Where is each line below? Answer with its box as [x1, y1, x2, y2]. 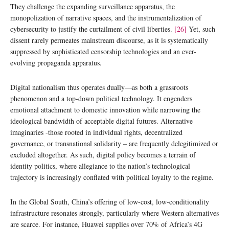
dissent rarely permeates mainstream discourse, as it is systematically [10, 35, 208, 45]
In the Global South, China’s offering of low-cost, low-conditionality [10, 196, 209, 207]
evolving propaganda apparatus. [10, 57, 102, 67]
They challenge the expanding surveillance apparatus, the [10, 1, 175, 11]
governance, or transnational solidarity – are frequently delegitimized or [10, 138, 218, 148]
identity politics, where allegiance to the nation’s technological [10, 161, 190, 171]
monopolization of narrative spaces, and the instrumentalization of [10, 12, 201, 22]
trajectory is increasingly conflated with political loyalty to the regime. [10, 172, 214, 182]
